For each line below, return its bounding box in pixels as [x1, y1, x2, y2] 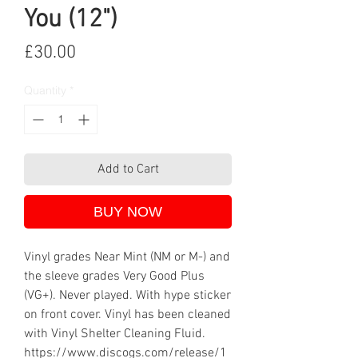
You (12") [24, 5, 117, 36]
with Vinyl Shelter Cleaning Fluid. [24, 326, 205, 343]
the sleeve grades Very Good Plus [24, 268, 205, 285]
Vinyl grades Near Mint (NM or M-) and [24, 249, 230, 266]
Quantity [24, 83, 66, 98]
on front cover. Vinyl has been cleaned [24, 307, 231, 324]
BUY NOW [93, 204, 162, 221]
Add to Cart [97, 161, 159, 178]
